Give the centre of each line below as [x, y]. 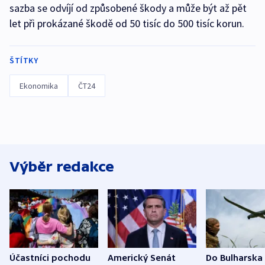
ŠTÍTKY [24, 60]
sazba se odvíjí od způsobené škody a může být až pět [128, 8]
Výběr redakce [62, 167]
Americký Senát [142, 258]
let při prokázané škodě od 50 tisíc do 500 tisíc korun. [128, 23]
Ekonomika [39, 86]
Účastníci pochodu [50, 258]
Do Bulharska [234, 258]
